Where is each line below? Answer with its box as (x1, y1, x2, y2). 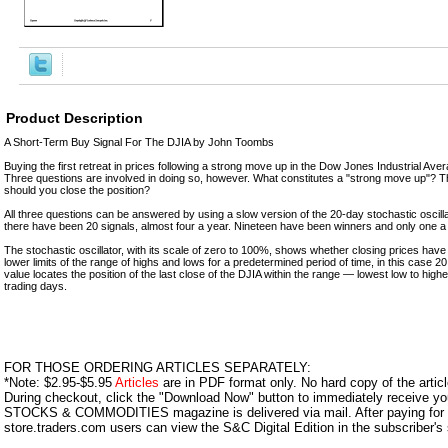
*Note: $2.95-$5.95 (4, 374, 115, 390)
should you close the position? (4, 183, 150, 196)
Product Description (6, 109, 143, 126)
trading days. (4, 279, 67, 292)
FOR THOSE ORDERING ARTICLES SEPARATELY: (4, 359, 311, 375)
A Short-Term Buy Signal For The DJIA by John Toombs (4, 135, 274, 148)
